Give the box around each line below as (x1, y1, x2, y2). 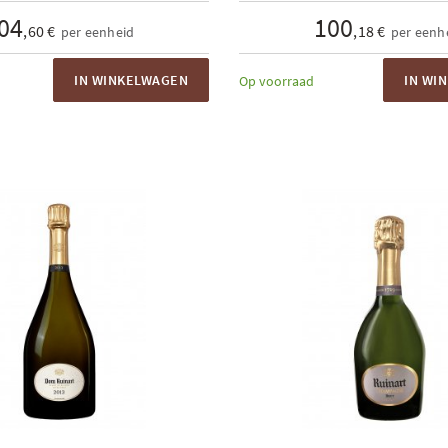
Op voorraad (239, 72, 314, 90)
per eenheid (60, 23, 135, 41)
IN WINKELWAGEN (74, 71, 188, 89)
